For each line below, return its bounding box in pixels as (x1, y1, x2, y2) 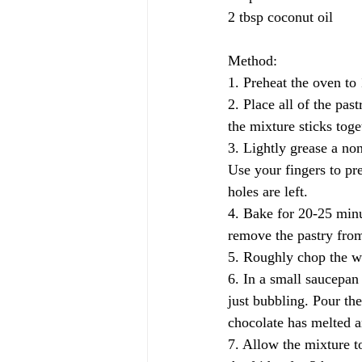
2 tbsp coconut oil (228, 9, 333, 25)
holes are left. (228, 183, 308, 200)
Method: (228, 53, 277, 69)
